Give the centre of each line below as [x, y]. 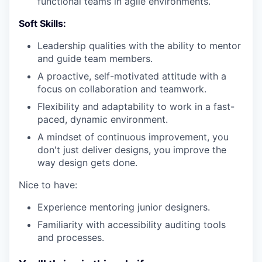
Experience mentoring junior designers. [124, 207]
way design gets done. [87, 162]
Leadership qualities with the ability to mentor [139, 45]
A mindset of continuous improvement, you [133, 137]
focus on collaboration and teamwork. [122, 89]
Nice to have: [48, 185]
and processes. [71, 237]
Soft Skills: [42, 23]
